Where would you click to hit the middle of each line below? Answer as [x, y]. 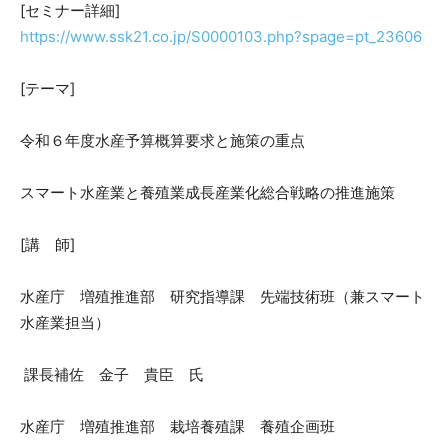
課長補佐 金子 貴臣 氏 [112, 374]
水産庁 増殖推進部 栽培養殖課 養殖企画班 [177, 426]
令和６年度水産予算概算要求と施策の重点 [162, 140]
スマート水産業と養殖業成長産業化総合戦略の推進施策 [207, 192]
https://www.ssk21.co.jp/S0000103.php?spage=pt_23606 [221, 36]
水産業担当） [65, 322]
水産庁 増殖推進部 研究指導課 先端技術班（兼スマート [222, 296]
